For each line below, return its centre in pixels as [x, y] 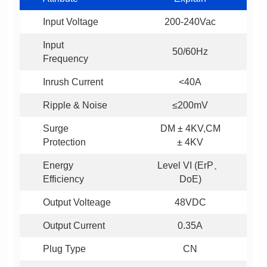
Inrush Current [73, 82]
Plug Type [64, 249]
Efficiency [63, 179]
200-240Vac [190, 22]
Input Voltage [70, 22]
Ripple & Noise [75, 105]
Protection [64, 142]
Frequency [65, 59]
